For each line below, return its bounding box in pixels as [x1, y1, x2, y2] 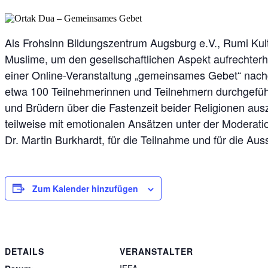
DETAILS [5, 245, 44, 258]
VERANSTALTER [120, 245, 193, 258]
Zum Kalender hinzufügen [32, 182, 138, 194]
